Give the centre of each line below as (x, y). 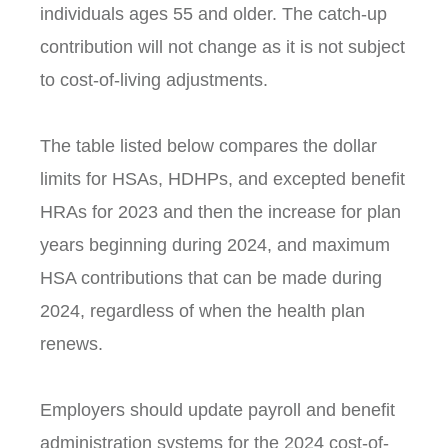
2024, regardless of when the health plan (202, 311)
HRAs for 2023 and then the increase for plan (220, 212)
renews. (71, 344)
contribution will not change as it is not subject (222, 47)
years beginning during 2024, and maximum (215, 245)
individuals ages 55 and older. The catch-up (213, 14)
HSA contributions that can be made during (211, 278)
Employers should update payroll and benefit (217, 410)
